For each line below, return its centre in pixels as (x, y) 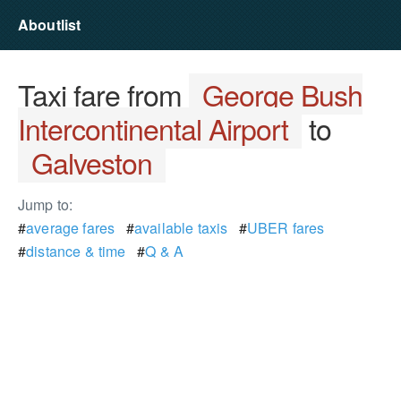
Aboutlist (50, 25)
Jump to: (46, 205)
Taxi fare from (103, 94)
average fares (71, 228)
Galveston (92, 162)
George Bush (282, 94)
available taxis (181, 228)
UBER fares (286, 228)
